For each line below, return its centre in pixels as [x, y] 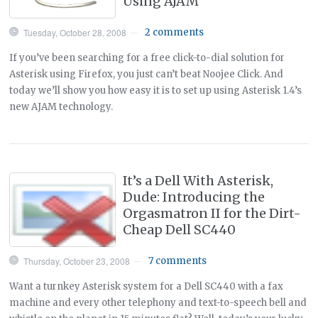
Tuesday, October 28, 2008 [75, 32]
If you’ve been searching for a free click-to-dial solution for [147, 57]
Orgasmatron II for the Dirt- [212, 213]
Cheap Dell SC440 [180, 229]
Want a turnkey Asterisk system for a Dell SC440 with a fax [147, 286]
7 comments [178, 261]
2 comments [175, 32]
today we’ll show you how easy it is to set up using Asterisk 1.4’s [156, 90]
